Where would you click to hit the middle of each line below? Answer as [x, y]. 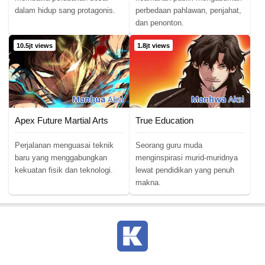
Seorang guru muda [169, 145]
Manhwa [209, 99]
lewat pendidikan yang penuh [185, 170]
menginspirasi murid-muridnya [187, 157]
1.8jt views [153, 46]
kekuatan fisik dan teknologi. [64, 170]
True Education [164, 120]
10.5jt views [35, 46]
